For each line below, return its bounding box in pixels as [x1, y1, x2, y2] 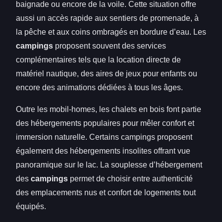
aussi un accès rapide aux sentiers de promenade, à [16, 13, 199, 22]
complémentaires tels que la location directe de [16, 55, 181, 64]
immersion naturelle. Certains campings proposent [16, 132, 192, 141]
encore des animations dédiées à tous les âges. [16, 83, 183, 92]
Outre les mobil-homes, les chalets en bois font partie [16, 105, 201, 113]
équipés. [16, 202, 46, 211]
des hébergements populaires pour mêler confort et [16, 118, 194, 127]
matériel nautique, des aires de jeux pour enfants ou [16, 69, 197, 78]
